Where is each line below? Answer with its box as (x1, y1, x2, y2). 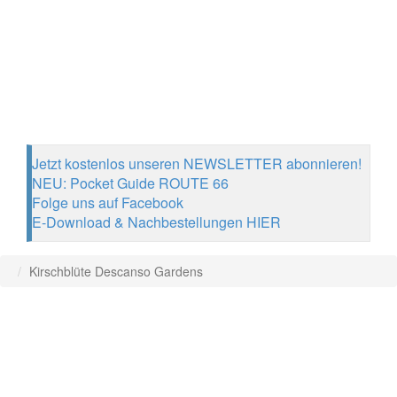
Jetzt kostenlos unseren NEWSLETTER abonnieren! (32, 153, 362, 174)
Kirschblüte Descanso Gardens (29, 262, 203, 280)
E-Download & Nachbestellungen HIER (32, 212, 281, 232)
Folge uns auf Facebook (32, 192, 183, 213)
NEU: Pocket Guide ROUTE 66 (32, 173, 229, 193)
